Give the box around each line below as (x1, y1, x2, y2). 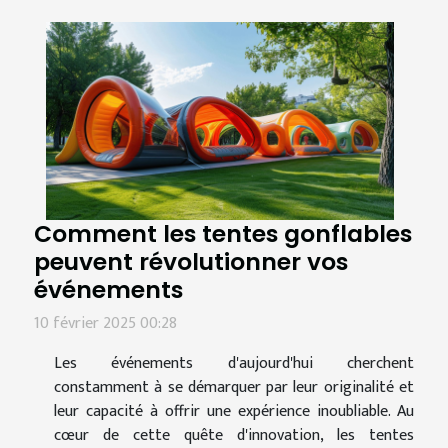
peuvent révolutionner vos (34, 245, 348, 279)
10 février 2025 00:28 (34, 310, 177, 338)
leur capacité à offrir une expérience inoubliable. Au (54, 398, 414, 426)
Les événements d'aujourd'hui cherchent (54, 350, 414, 378)
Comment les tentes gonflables (34, 217, 412, 251)
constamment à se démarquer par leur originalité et (54, 374, 414, 402)
